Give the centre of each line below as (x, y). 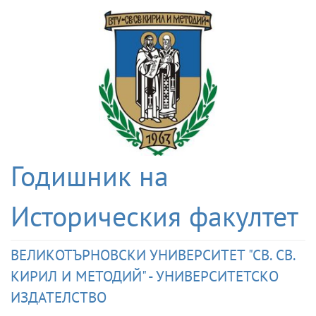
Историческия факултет (154, 216)
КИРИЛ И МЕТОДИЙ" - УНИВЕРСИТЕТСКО (145, 276)
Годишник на (90, 176)
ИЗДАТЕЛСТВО (59, 297)
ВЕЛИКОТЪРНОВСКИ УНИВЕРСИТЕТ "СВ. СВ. (153, 255)
